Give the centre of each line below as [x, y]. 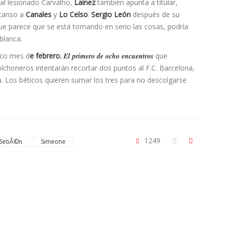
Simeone [53, 141]
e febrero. [47, 56]
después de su [155, 15]
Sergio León [111, 15]
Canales [39, 15]
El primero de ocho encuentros [109, 56]
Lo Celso [73, 15]
